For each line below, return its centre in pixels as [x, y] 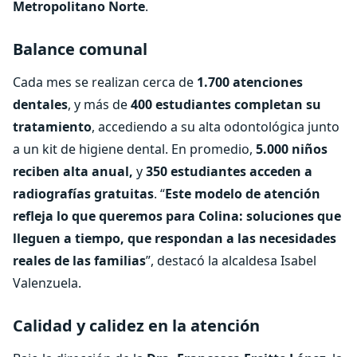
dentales [40, 104]
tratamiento [52, 127]
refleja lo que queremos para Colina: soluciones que [177, 216]
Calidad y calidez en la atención [136, 326]
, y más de [99, 104]
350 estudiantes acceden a [229, 171]
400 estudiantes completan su [226, 104]
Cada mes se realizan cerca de [105, 82]
